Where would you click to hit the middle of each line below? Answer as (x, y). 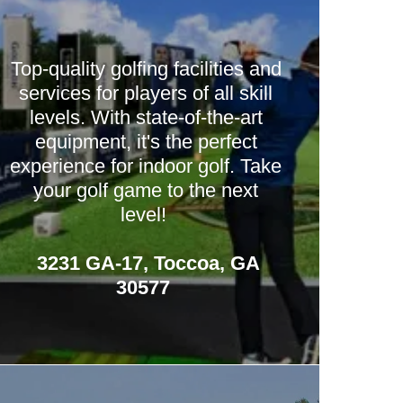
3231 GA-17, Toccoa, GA (146, 263)
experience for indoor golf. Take (146, 166)
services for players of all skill (146, 93)
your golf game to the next (146, 190)
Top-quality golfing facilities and (146, 69)
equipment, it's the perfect (146, 142)
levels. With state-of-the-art (146, 117)
